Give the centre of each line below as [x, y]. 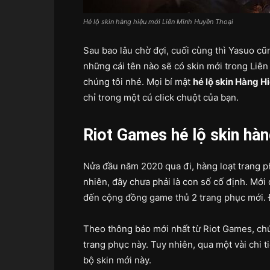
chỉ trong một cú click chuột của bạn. [161, 97]
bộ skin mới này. [117, 260]
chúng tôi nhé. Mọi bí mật [138, 82]
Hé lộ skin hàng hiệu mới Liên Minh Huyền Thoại [158, 22]
